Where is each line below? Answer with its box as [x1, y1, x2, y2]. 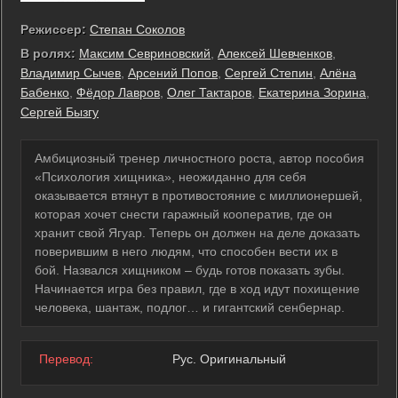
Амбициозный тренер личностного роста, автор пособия [35, 150, 364, 165]
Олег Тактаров [167, 84, 251, 99]
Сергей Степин [225, 65, 313, 80]
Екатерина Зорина [259, 84, 366, 99]
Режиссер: [20, 21, 86, 36]
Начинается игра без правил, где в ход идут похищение [35, 281, 360, 296]
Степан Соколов [90, 21, 185, 36]
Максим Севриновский [79, 45, 211, 60]
